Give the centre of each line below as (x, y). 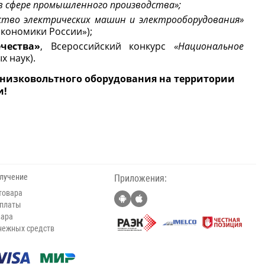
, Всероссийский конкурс (103, 46)
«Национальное (205, 46)
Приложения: (140, 178)
